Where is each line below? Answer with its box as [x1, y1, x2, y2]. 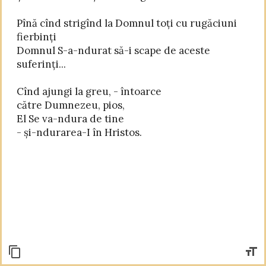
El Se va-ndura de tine [17, 112, 124, 125]
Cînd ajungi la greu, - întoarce [17, 84, 161, 98]
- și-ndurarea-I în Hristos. [17, 125, 142, 139]
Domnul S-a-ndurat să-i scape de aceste [17, 43, 210, 57]
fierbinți [17, 30, 56, 43]
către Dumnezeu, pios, [17, 98, 125, 112]
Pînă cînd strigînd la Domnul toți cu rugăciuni [17, 16, 237, 30]
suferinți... [17, 57, 66, 71]
